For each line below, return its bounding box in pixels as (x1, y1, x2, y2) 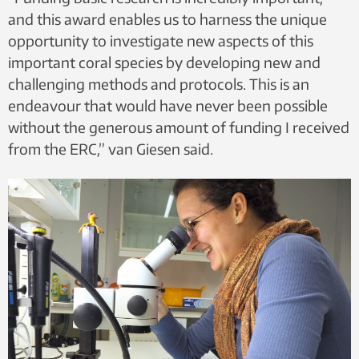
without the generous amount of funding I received (8, 117, 349, 136)
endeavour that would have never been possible (8, 95, 328, 115)
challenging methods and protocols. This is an (8, 74, 309, 93)
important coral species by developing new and (8, 52, 321, 71)
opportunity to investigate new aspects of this (8, 30, 313, 50)
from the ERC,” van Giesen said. (8, 139, 213, 158)
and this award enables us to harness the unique (8, 9, 327, 28)
